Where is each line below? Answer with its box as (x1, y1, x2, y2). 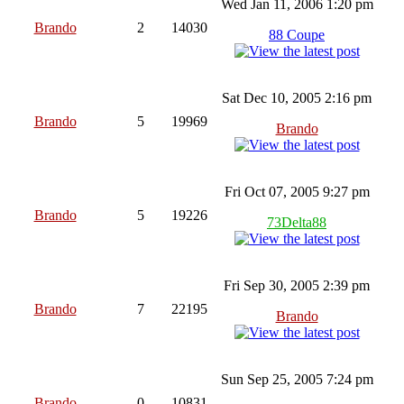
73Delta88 (267, 214, 326, 230)
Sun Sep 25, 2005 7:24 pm (220, 371, 373, 387)
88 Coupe (269, 26, 325, 42)
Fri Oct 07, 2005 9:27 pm (224, 183, 370, 199)
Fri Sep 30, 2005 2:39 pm (224, 277, 370, 293)
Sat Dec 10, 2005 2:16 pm (222, 89, 372, 106)
